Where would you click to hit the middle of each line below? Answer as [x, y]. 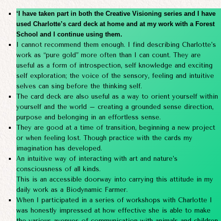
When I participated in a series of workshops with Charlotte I [114, 200]
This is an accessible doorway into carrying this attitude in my [114, 180]
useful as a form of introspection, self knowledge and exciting [114, 66]
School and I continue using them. [69, 35]
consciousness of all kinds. [58, 169]
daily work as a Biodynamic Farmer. [72, 190]
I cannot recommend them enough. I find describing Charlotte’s [116, 45]
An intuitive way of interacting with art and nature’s [97, 159]
